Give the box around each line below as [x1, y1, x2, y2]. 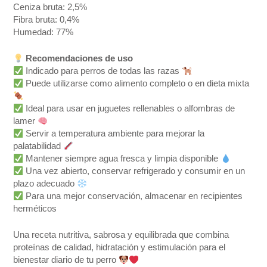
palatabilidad [13, 141, 64, 151]
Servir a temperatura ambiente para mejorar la [23, 129, 205, 139]
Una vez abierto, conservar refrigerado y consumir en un [23, 166, 246, 176]
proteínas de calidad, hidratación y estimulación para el [13, 243, 226, 253]
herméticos [13, 204, 57, 214]
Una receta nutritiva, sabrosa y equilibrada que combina [13, 230, 229, 240]
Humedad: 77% [13, 27, 74, 37]
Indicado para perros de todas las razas [23, 66, 182, 76]
